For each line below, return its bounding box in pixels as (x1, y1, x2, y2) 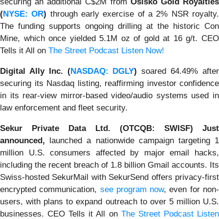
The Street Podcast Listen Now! (48, 45, 164, 55)
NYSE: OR (3, 9, 44, 19)
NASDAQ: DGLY (70, 66, 134, 76)
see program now (100, 184, 164, 194)
